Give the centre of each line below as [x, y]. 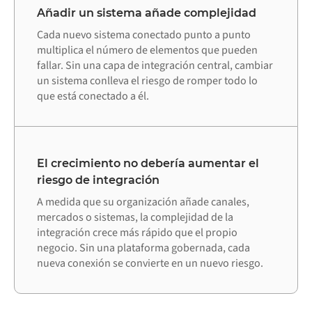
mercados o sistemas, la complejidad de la [135, 218]
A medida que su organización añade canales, [143, 202]
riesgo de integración [98, 180]
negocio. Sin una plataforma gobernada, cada [143, 248]
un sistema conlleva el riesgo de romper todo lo [147, 80]
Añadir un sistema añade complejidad [147, 13]
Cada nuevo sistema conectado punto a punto [144, 34]
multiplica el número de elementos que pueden [147, 50]
